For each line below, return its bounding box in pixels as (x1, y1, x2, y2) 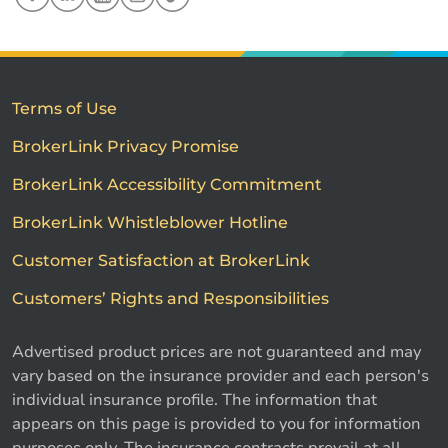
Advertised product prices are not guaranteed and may (12, 341, 421, 364)
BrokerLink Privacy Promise (12, 137, 239, 157)
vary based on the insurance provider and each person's (12, 365, 429, 388)
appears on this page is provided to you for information (12, 413, 421, 436)
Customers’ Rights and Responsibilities (12, 289, 329, 309)
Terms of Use (12, 99, 117, 119)
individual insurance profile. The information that (12, 389, 377, 412)
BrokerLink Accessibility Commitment (12, 175, 322, 195)
